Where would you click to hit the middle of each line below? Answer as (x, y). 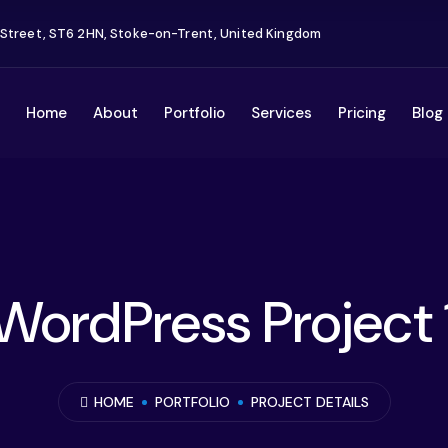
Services (281, 113)
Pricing (361, 113)
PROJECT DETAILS (309, 402)
